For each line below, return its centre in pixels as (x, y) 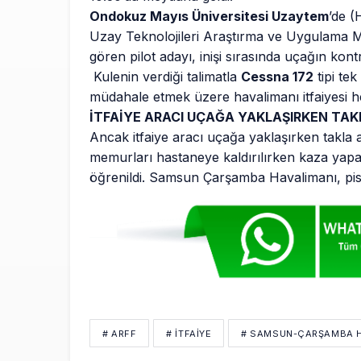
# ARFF (120, 334)
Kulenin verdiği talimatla (166, 76)
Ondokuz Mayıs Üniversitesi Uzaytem (210, 16)
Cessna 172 (278, 76)
